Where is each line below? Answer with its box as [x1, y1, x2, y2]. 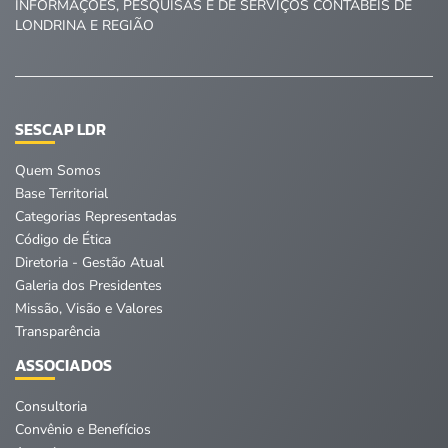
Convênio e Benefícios [15, 420, 151, 440]
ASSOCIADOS [15, 353, 112, 378]
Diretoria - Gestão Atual [15, 253, 164, 273]
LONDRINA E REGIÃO [15, 16, 154, 36]
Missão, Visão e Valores [15, 299, 163, 319]
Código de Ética [15, 230, 111, 250]
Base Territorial [15, 184, 108, 204]
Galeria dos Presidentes [15, 276, 162, 296]
